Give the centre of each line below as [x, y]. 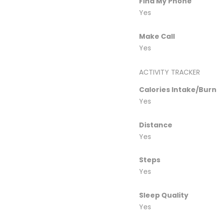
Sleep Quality [164, 195]
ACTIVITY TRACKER [170, 72]
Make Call [157, 36]
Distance [156, 125]
